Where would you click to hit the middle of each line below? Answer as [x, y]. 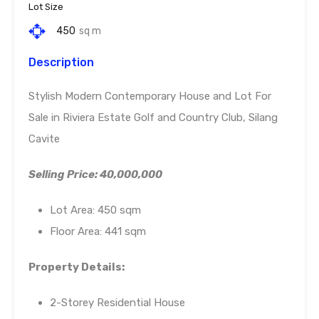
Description [61, 63]
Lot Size [46, 7]
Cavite [44, 139]
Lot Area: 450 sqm [95, 210]
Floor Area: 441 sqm [98, 232]
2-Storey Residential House [117, 303]
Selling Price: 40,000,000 [95, 175]
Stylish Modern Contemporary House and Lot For [150, 96]
